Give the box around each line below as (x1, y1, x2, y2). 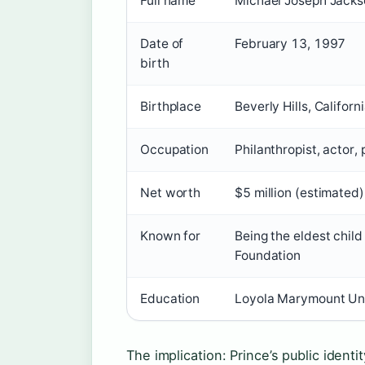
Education (140, 290, 200, 306)
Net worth (140, 184, 201, 200)
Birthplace (140, 98, 201, 114)
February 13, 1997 (235, 35, 346, 51)
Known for (140, 227, 201, 244)
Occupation (140, 141, 209, 157)
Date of (140, 35, 184, 51)
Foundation (235, 247, 301, 263)
